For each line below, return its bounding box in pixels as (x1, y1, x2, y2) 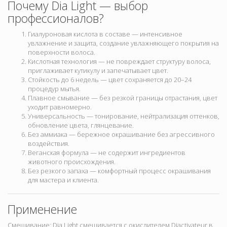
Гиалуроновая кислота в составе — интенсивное (28, 29, 182, 39)
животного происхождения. (28, 157, 116, 167)
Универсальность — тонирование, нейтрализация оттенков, (28, 111, 219, 121)
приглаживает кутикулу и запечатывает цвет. (28, 66, 168, 75)
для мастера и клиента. (28, 175, 99, 185)
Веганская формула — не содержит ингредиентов (28, 148, 185, 158)
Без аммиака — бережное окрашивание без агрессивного (28, 130, 215, 139)
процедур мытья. (28, 84, 81, 94)
